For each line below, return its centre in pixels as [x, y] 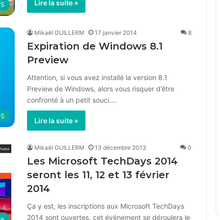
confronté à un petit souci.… [72, 100]
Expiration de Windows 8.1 [95, 46]
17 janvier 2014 [116, 33]
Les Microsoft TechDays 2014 [102, 161]
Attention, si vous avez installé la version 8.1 [97, 77]
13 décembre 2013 [121, 148]
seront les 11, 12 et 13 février [98, 175]
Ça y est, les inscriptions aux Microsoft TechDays [106, 206]
